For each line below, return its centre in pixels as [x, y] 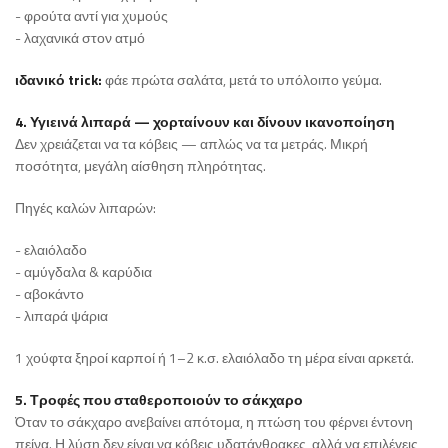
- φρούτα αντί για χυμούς [91, 16]
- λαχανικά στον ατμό [80, 38]
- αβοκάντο [49, 294]
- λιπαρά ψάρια [61, 316]
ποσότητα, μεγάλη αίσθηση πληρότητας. [140, 166]
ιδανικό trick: [60, 80]
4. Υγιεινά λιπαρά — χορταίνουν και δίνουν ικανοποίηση [205, 122]
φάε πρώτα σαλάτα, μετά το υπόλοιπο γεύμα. [243, 80]
